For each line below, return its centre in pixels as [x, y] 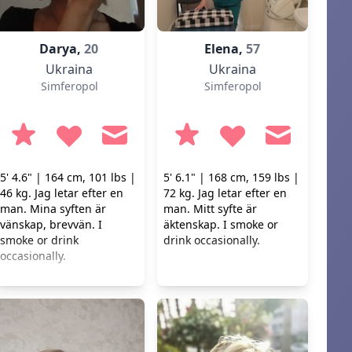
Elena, [225, 49]
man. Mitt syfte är [210, 209]
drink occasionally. [212, 240]
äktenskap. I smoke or [221, 224]
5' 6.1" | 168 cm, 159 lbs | [231, 177]
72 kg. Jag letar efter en [225, 193]
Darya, [62, 49]
